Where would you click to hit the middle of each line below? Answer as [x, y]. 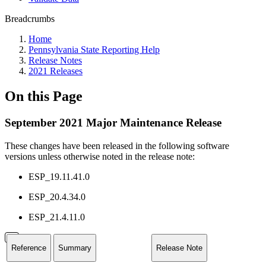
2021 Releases [56, 71]
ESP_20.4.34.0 [57, 197]
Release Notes [55, 60]
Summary [75, 248]
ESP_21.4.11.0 [57, 217]
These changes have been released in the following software [117, 145]
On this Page [44, 96]
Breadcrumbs [30, 19]
